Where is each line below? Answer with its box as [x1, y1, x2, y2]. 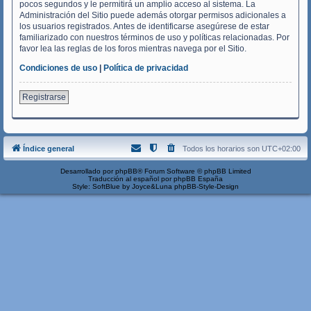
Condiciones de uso [19, 62, 97, 73]
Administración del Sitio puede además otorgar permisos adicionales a [19, 10, 286, 20]
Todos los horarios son [183, 144, 262, 153]
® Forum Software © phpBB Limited [137, 167, 251, 175]
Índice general [23, 144, 74, 153]
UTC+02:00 [262, 144, 301, 153]
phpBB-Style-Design [174, 182, 239, 190]
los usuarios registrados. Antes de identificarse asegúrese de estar [19, 21, 269, 31]
